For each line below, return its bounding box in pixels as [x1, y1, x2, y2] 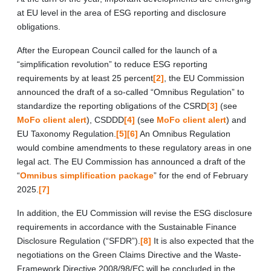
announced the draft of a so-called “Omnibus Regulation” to [17, 87, 244, 97]
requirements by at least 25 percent [17, 73, 153, 83]
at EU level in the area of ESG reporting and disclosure [17, 7, 226, 18]
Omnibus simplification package [20, 170, 154, 180]
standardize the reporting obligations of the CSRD [17, 100, 207, 111]
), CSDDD [87, 114, 124, 125]
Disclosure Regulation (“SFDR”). [17, 235, 140, 246]
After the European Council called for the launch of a [17, 45, 217, 55]
